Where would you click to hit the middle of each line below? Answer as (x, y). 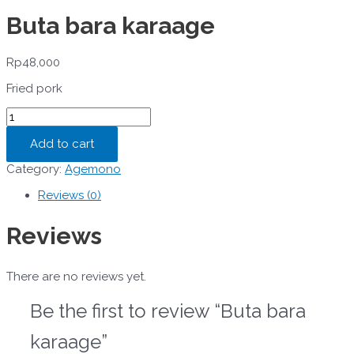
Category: (36, 169)
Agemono (93, 169)
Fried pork (34, 89)
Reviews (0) (70, 196)
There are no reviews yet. (76, 276)
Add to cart (62, 144)
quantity (28, 157)
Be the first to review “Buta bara (168, 311)
